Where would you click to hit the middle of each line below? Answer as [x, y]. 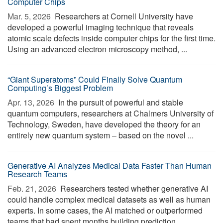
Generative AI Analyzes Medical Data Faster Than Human [110, 166]
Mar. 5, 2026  [30, 16]
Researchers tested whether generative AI [133, 188]
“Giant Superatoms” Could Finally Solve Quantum [95, 79]
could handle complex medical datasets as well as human [109, 199]
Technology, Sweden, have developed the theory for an [104, 124]
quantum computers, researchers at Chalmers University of [111, 113]
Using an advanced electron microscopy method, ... [97, 49]
